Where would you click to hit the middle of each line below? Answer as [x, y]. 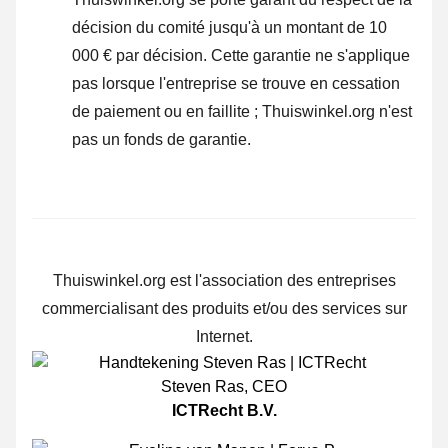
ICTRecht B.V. [224, 411]
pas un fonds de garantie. [161, 140]
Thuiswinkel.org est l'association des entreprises [224, 281]
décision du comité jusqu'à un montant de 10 [229, 28]
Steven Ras [202, 387]
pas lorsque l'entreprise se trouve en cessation [236, 84]
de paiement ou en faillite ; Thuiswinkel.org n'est [242, 112]
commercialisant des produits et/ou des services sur [224, 309]
